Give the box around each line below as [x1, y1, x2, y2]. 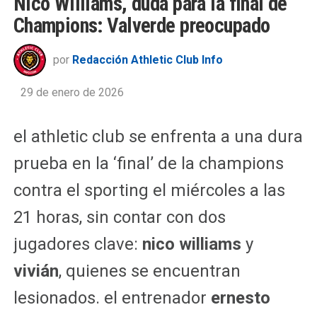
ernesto [210, 287, 270, 308]
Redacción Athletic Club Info [71, 52, 223, 67]
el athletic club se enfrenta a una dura [13, 126, 303, 146]
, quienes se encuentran [58, 260, 241, 281]
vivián [13, 260, 59, 281]
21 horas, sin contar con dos [13, 207, 226, 227]
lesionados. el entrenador [13, 287, 211, 308]
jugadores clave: [13, 234, 142, 254]
